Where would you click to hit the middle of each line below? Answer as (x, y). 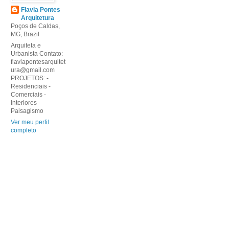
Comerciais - (28, 95)
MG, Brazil (25, 35)
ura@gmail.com (33, 70)
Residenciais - (31, 87)
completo (24, 131)
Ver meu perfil (30, 122)
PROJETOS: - (30, 78)
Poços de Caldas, (35, 26)
